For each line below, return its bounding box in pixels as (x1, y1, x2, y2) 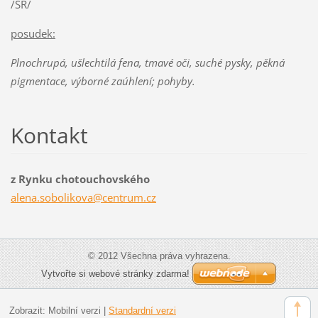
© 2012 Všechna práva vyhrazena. (87, 250, 231, 261)
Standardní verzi (108, 305, 176, 316)
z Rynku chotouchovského (10, 171, 150, 186)
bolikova (50, 190, 93, 204)
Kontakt (10, 120, 88, 150)
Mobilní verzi (48, 305, 101, 316)
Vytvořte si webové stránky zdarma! (41, 268, 190, 279)
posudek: (10, 26, 55, 40)
